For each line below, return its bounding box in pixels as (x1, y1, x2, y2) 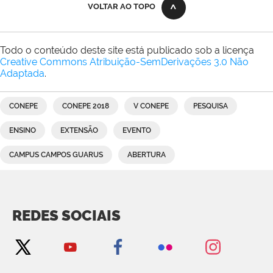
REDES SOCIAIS (12, 206, 121, 224)
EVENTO (122, 126, 151, 135)
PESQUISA (193, 101, 228, 110)
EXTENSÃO (60, 126, 98, 135)
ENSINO (9, 126, 36, 135)
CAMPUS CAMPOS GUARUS (9, 150, 103, 159)
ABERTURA (127, 150, 166, 159)
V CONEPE (133, 101, 169, 110)
